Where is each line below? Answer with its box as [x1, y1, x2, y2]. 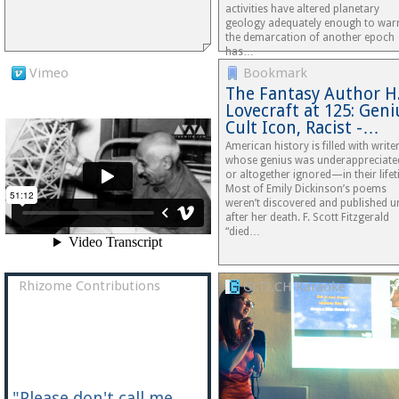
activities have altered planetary [225, 3, 379, 15]
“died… [225, 225, 260, 238]
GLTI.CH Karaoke [240, 279, 346, 295]
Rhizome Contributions [15, 278, 160, 294]
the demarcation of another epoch [225, 31, 395, 44]
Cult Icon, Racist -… [225, 118, 379, 138]
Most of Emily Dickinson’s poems [225, 183, 387, 195]
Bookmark [240, 65, 307, 81]
